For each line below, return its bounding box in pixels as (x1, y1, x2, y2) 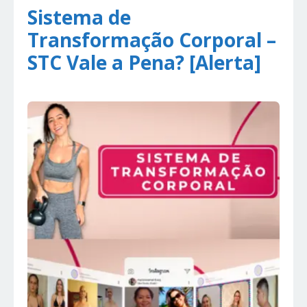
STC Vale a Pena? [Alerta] (27, 49, 261, 76)
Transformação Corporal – (27, 27, 276, 53)
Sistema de (27, 4, 131, 31)
